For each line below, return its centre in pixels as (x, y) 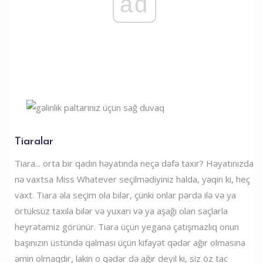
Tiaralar (34, 141)
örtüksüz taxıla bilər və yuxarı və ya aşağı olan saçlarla (121, 210)
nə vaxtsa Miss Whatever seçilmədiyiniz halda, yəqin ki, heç (132, 179)
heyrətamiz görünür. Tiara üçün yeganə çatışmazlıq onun (127, 226)
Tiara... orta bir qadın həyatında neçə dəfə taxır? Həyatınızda (134, 163)
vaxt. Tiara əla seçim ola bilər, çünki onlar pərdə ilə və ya (125, 195)
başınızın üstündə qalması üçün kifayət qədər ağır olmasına (130, 242)
